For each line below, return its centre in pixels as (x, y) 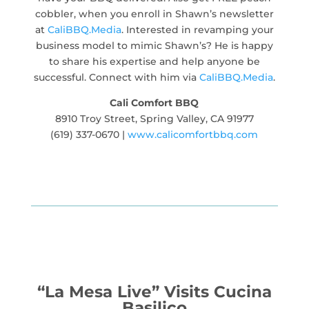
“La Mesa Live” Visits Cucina (154, 291)
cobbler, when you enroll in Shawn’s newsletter (154, 13)
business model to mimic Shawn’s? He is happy (154, 45)
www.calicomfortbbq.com (193, 134)
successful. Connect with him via (116, 77)
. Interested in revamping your (197, 29)
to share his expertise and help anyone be (154, 61)
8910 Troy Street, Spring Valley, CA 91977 (154, 118)
